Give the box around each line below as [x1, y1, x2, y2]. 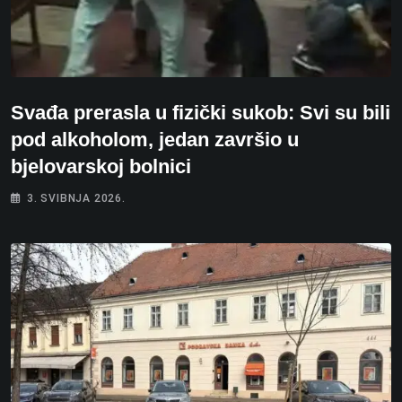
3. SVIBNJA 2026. [27, 192, 126, 205]
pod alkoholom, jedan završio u [11, 128, 299, 152]
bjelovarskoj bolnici [11, 155, 191, 179]
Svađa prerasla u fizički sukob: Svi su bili [11, 101, 390, 125]
